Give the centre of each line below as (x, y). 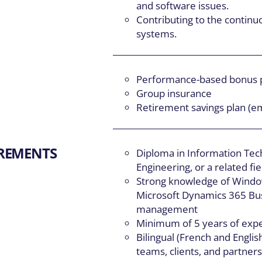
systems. (157, 34)
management (167, 209)
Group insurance (174, 93)
